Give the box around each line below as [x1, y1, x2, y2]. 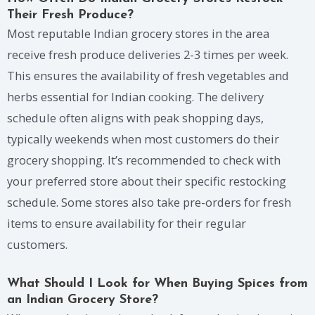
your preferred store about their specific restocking [7, 173, 286, 190]
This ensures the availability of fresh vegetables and [7, 67, 289, 84]
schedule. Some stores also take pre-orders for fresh [7, 194, 291, 211]
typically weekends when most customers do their [7, 131, 279, 148]
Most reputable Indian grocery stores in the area [7, 25, 269, 42]
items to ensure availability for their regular [7, 215, 246, 232]
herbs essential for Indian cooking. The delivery [7, 89, 264, 105]
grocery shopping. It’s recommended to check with [7, 152, 281, 169]
